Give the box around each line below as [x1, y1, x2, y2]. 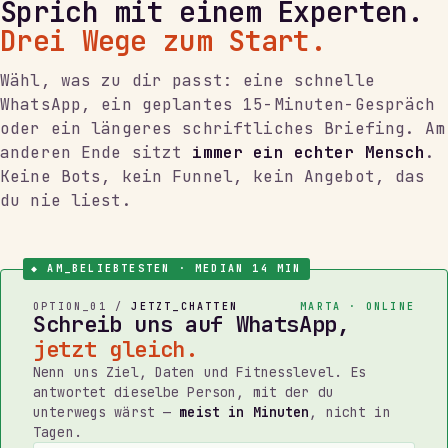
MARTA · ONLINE [300, 299, 415, 313]
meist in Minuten [179, 402, 310, 421]
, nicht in [309, 402, 391, 421]
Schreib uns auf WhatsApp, [33, 309, 350, 339]
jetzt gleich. [33, 334, 198, 364]
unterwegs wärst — [33, 402, 180, 421]
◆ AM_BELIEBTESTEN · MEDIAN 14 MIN [31, 261, 302, 275]
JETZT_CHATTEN [131, 299, 239, 313]
